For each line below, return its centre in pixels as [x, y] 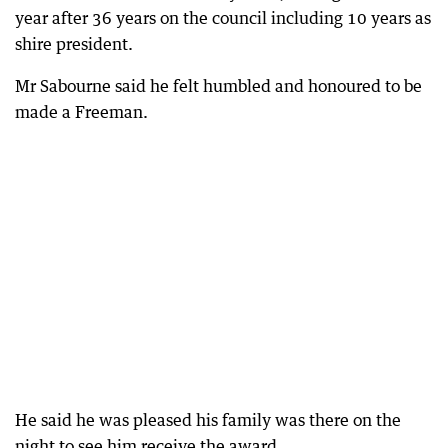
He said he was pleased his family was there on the [208, 420]
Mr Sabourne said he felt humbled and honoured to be [218, 86]
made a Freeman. [81, 112]
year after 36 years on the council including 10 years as [223, 18]
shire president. [74, 44]
